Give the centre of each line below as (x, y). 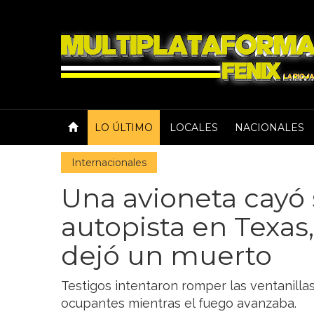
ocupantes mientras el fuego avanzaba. (179, 303)
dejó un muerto (166, 255)
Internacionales (109, 163)
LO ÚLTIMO (124, 128)
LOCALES (194, 128)
